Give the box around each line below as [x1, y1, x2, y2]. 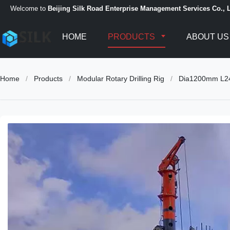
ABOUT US [186, 32, 229, 41]
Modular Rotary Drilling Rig [77, 74, 164, 83]
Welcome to [10, 4, 48, 12]
